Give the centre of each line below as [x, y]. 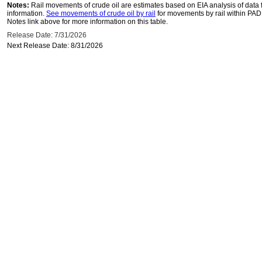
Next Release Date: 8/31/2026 [55, 46]
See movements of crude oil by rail [101, 13]
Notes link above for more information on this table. [87, 22]
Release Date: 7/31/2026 [47, 35]
